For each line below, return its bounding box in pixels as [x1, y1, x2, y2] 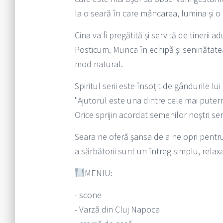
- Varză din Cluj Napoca [74, 204, 160, 216]
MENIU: [85, 167, 112, 179]
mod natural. [74, 58, 123, 70]
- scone [74, 189, 102, 201]
